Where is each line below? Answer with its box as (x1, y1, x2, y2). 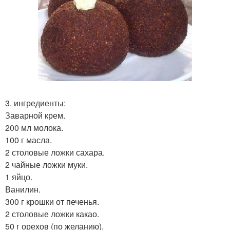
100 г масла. (5, 133, 52, 146)
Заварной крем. (5, 109, 65, 121)
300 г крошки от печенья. (5, 195, 99, 207)
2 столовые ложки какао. (5, 207, 99, 220)
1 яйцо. (5, 170, 32, 183)
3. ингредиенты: (5, 97, 66, 109)
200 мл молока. (5, 121, 63, 133)
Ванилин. (5, 183, 41, 195)
